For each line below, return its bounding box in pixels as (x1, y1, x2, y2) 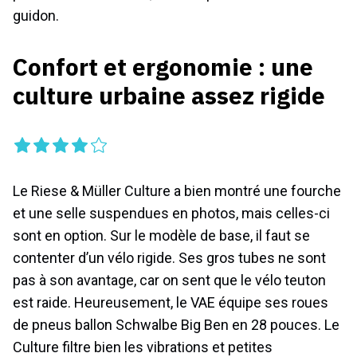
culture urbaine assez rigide (13, 80, 325, 112)
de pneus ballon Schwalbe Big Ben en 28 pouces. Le (13, 316, 339, 334)
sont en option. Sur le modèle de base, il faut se (13, 227, 310, 245)
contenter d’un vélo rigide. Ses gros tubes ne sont (13, 249, 326, 267)
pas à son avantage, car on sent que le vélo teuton (13, 272, 326, 289)
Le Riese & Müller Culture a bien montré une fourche (13, 182, 341, 200)
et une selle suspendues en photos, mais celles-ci (13, 205, 330, 222)
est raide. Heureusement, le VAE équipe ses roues (13, 294, 328, 312)
